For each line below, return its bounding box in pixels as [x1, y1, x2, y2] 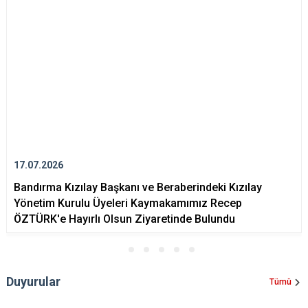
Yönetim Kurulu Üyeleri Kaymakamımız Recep [14, 197, 242, 210]
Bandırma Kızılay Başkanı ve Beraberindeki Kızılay [14, 181, 262, 195]
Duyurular [6, 274, 60, 289]
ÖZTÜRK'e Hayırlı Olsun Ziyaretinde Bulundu [14, 212, 235, 226]
